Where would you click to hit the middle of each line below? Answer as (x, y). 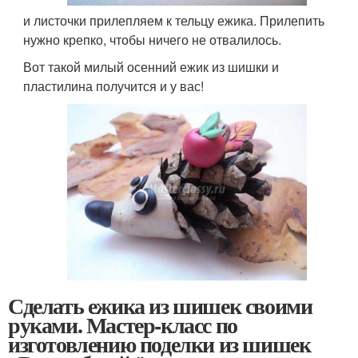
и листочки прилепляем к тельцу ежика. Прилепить (174, 20)
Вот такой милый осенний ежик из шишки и (151, 67)
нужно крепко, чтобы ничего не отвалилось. (153, 40)
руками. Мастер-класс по (123, 325)
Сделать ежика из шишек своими (160, 306)
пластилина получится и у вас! (114, 86)
